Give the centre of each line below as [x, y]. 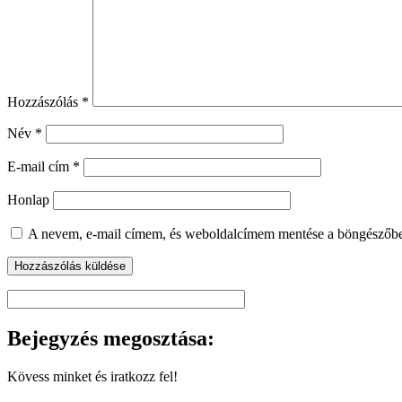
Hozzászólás [44, 102]
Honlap [28, 200]
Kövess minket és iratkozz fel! [92, 377]
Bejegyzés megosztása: [111, 339]
